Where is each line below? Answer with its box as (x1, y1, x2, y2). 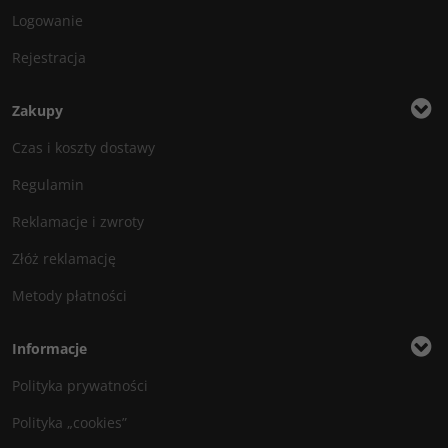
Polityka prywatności (12, 376, 148, 395)
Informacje (12, 339, 87, 358)
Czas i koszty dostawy (12, 138, 155, 157)
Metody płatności (12, 286, 127, 305)
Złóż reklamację (12, 249, 116, 268)
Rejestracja (12, 48, 86, 67)
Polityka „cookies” (12, 413, 127, 432)
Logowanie (12, 11, 83, 30)
